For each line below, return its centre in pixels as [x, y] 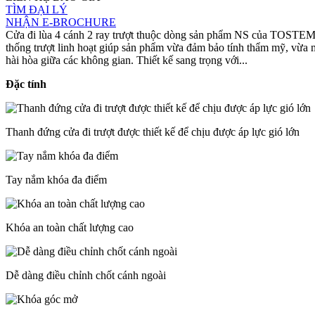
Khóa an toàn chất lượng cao [70, 227]
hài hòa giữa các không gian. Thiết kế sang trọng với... [127, 60]
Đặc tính [26, 84]
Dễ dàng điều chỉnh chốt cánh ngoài [86, 275]
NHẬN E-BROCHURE [61, 22]
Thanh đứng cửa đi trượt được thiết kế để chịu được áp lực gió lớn [153, 131]
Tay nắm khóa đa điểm [56, 179]
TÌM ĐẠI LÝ [37, 9]
